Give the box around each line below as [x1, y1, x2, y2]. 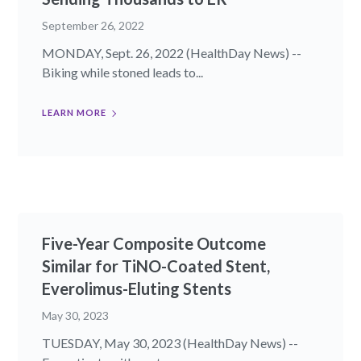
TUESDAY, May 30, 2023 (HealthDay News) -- [42, 334, 299, 351]
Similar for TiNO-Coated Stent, [42, 255, 271, 276]
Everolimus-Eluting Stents [42, 278, 232, 298]
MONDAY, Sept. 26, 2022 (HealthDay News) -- [42, 44, 302, 60]
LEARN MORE [42, 106, 107, 118]
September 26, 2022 [42, 18, 145, 32]
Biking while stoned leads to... [42, 64, 204, 80]
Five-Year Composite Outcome [42, 233, 267, 253]
